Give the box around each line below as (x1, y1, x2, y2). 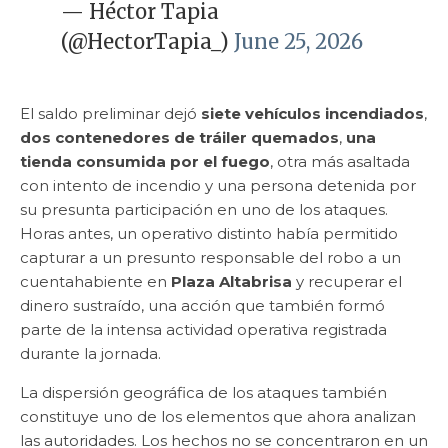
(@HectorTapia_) (60, 29, 234, 55)
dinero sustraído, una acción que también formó (20, 296, 385, 316)
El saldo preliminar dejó (20, 104, 201, 124)
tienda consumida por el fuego (20, 152, 270, 172)
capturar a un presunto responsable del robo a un (20, 248, 401, 268)
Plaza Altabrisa (171, 272, 292, 292)
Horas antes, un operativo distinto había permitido (20, 224, 398, 244)
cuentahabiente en (20, 272, 171, 292)
